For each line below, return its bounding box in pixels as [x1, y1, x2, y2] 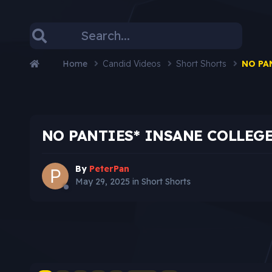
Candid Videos [102, 58, 163, 69]
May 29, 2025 [75, 176, 130, 188]
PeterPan [89, 163, 129, 175]
